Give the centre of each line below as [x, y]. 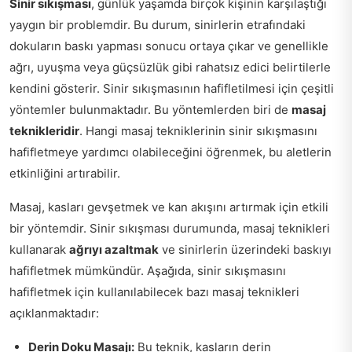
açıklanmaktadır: [54, 313]
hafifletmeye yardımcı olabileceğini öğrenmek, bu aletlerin [170, 152]
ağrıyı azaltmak [114, 249]
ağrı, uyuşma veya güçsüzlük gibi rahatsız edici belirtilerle [170, 67]
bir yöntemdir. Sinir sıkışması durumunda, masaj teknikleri [170, 228]
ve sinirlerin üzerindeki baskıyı [245, 249]
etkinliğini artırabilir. [65, 173]
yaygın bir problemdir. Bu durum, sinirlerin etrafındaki [158, 24]
